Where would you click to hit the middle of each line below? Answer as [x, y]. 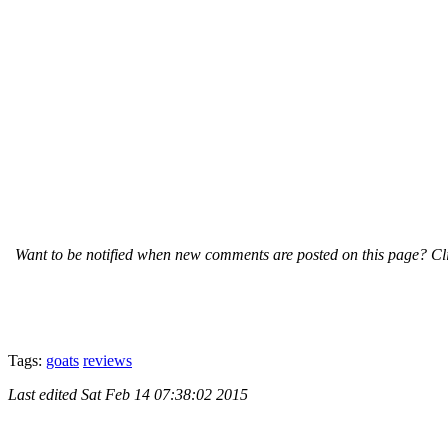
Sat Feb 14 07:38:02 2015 [164, 394]
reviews [107, 360]
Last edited [44, 394]
